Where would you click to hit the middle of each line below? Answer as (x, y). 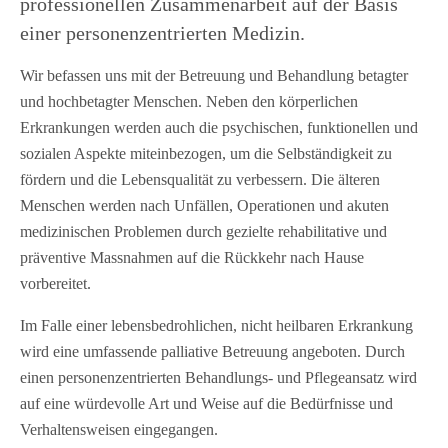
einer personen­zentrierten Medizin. (162, 33)
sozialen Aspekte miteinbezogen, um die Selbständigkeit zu (206, 154)
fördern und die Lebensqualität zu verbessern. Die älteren (200, 180)
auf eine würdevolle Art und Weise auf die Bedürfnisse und (206, 404)
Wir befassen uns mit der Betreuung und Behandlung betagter (214, 76)
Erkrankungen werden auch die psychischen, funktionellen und (219, 128)
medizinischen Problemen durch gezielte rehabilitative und (203, 232)
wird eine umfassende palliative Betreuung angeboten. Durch (212, 352)
